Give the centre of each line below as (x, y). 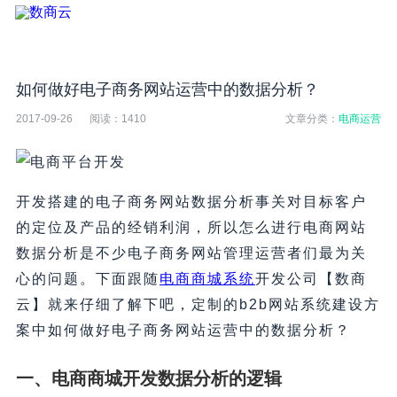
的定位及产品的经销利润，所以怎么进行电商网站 (191, 228)
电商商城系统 (207, 279)
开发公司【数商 (311, 279)
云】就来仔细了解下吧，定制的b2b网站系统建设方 (198, 305)
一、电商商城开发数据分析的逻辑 (148, 379)
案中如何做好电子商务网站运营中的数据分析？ (183, 331)
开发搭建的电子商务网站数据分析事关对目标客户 (191, 202)
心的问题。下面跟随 (87, 279)
